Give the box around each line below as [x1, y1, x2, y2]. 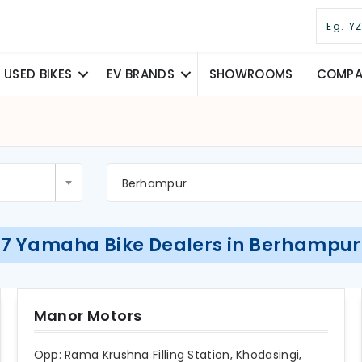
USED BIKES [4, 65, 73, 83]
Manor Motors [33, 305, 142, 326]
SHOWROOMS [208, 65, 293, 83]
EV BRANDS [107, 65, 175, 83]
